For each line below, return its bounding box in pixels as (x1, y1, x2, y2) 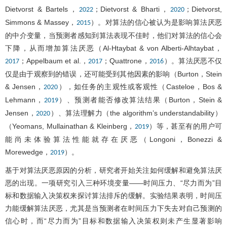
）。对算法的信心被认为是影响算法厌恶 (90, 18, 222, 26)
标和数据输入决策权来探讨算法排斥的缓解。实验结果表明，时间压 (5, 191, 222, 200)
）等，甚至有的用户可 (148, 122, 222, 130)
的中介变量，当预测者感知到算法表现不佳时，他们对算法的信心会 (5, 31, 222, 40)
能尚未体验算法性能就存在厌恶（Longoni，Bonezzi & (5, 135, 222, 143)
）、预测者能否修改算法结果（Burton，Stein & (58, 95, 222, 104)
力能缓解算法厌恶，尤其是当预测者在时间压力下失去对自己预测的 (5, 204, 222, 212)
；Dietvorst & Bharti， (93, 5, 170, 13)
